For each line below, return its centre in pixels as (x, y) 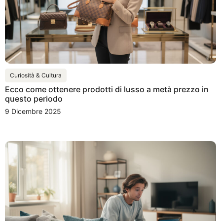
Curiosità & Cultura (36, 75)
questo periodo (34, 99)
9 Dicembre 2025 (33, 111)
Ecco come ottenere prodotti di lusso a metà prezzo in (107, 90)
